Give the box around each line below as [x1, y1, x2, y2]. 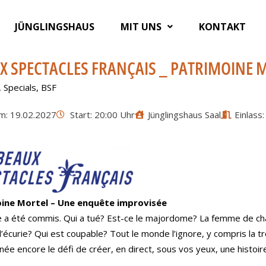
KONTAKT [198, 20, 246, 33]
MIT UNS [120, 20, 161, 33]
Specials [3, 81, 36, 93]
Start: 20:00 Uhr [69, 109, 135, 121]
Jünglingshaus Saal [148, 109, 221, 121]
